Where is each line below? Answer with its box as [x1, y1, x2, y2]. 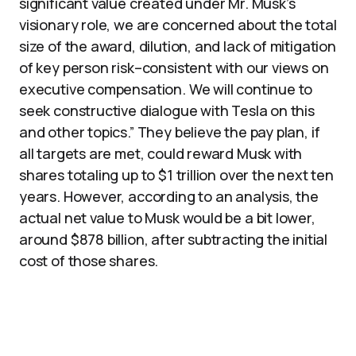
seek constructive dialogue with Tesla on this [19, 101, 315, 120]
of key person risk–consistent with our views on [19, 58, 329, 77]
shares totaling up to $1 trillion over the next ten [19, 165, 334, 184]
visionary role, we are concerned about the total [19, 15, 337, 34]
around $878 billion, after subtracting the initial [19, 230, 328, 249]
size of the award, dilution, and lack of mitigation [19, 37, 336, 56]
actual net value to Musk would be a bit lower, [19, 208, 315, 227]
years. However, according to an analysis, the [19, 187, 319, 206]
